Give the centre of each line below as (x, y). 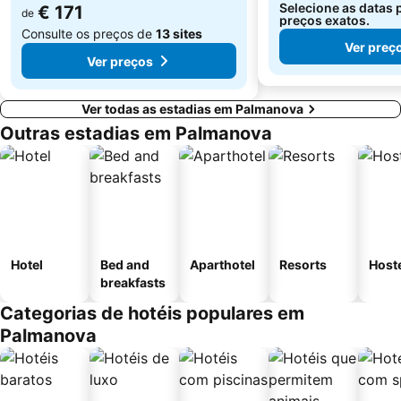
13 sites (179, 34)
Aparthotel (222, 265)
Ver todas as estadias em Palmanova (192, 109)
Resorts (303, 265)
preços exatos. (324, 21)
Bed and (125, 265)
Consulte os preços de (89, 34)
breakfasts (133, 283)
